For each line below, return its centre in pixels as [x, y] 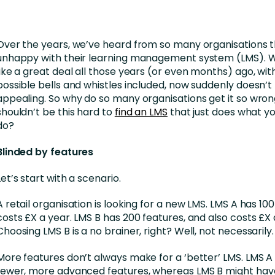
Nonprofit [85, 82]
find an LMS [141, 112]
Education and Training [117, 29]
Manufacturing [97, 56]
